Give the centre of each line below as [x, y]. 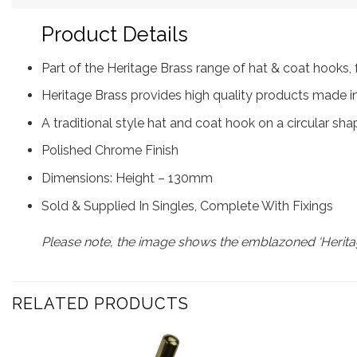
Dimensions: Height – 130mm [127, 178]
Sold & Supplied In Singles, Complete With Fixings [187, 206]
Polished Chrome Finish [110, 151]
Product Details [114, 34]
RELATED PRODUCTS [100, 304]
